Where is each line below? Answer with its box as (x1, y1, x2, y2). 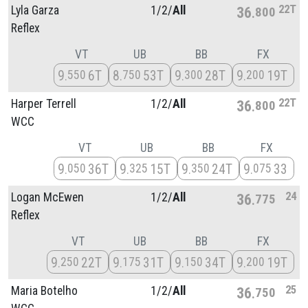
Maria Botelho (11, 283, 78, 298)
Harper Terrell (11, 96, 76, 111)
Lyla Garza (11, 3, 59, 17)
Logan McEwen (11, 190, 84, 204)
